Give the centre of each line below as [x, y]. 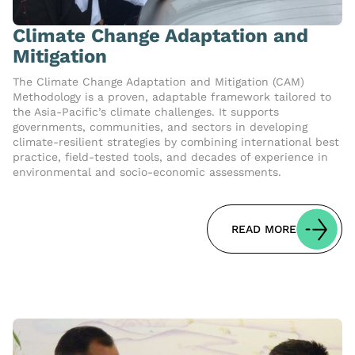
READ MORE [264, 229]
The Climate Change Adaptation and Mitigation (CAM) [158, 82]
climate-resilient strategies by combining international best [176, 142]
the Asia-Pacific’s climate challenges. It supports [146, 112]
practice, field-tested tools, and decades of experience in [170, 157]
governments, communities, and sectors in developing [160, 127]
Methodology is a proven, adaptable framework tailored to [172, 97]
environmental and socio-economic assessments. [147, 172]
